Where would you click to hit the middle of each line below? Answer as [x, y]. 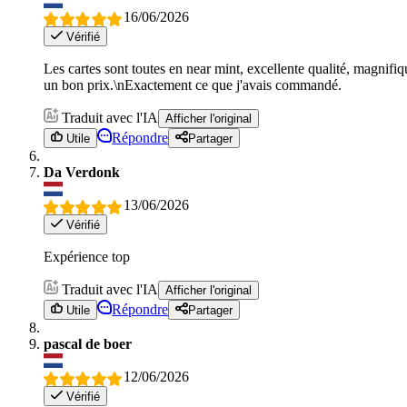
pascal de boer [88, 344]
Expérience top [87, 257]
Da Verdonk [82, 173]
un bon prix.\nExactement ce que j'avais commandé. [193, 85]
